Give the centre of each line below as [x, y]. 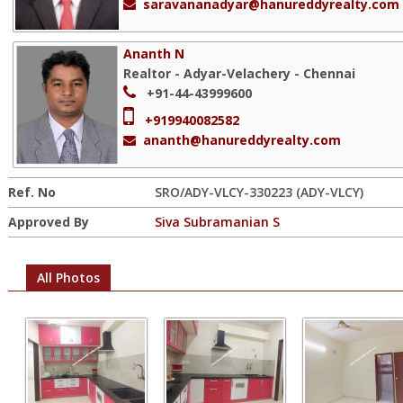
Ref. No [32, 192]
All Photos [68, 278]
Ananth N [154, 54]
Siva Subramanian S [217, 222]
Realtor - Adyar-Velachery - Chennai [239, 73]
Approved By [49, 222]
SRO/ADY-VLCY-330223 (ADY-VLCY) [259, 192]
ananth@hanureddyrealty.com [242, 140]
